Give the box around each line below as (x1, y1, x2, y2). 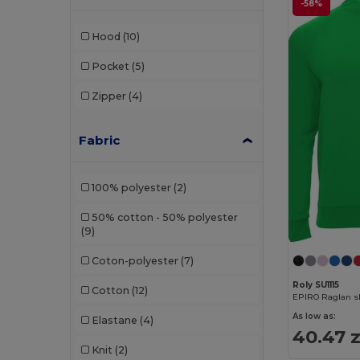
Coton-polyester (91, 254, 178, 267)
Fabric (79, 133, 121, 149)
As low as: (292, 310, 337, 321)
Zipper (91, 89, 126, 102)
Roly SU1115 (292, 279, 340, 290)
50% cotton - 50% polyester (91, 211, 238, 223)
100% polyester (91, 181, 171, 194)
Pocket (91, 59, 129, 72)
